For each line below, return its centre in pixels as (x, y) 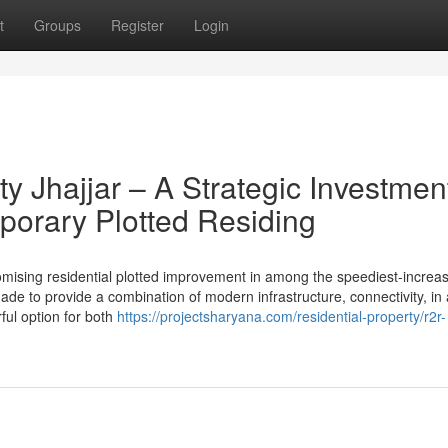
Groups (57, 25)
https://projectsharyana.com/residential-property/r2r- (281, 316)
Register (137, 25)
